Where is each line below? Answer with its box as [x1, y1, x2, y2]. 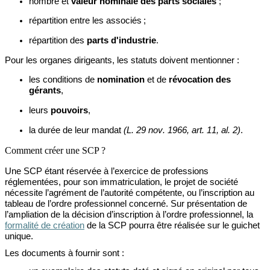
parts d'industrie [87, 36, 156, 46]
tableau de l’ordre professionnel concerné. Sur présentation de [5, 198, 247, 209]
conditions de [40, 75, 97, 85]
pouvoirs [51, 105, 88, 116]
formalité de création [5, 220, 84, 230]
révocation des [169, 75, 231, 85]
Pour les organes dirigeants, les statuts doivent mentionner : [5, 55, 239, 65]
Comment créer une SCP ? [5, 145, 105, 155]
